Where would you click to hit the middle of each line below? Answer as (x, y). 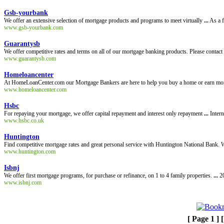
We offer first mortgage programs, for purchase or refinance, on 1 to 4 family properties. (109, 175)
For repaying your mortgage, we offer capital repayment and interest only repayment (104, 113)
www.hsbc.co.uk (24, 120)
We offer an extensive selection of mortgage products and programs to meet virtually (104, 20)
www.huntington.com (30, 151)
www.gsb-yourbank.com (33, 27)
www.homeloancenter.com (35, 89)
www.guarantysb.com (30, 58)
